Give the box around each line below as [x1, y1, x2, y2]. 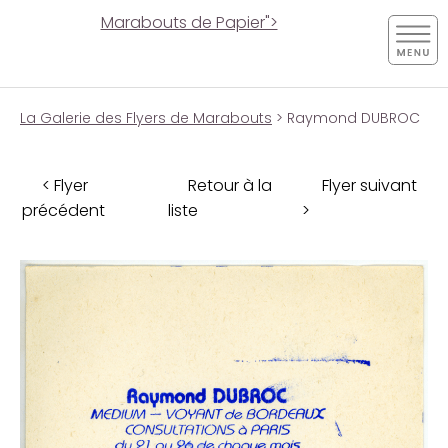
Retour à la [188, 173, 272, 197]
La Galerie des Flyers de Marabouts [20, 108, 272, 128]
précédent [22, 198, 105, 222]
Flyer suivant [322, 173, 417, 197]
